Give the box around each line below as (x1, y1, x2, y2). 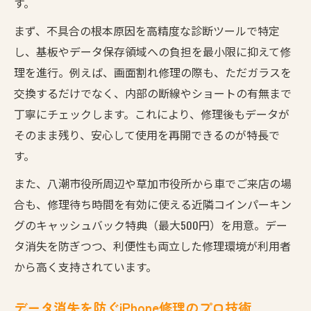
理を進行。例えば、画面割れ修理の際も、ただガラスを (14, 63, 292, 81)
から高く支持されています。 (14, 258, 157, 275)
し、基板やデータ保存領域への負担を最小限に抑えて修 (14, 42, 291, 60)
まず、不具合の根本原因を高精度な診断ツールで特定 (14, 22, 280, 39)
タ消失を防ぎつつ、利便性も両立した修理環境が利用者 (14, 237, 291, 254)
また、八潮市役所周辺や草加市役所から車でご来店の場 (14, 174, 292, 192)
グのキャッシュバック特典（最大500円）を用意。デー (14, 216, 287, 233)
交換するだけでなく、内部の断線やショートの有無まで (14, 84, 292, 101)
